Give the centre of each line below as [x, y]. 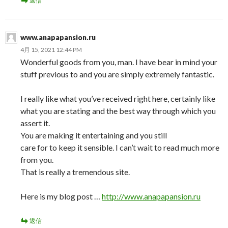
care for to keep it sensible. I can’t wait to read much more [120, 147]
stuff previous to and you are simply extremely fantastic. [117, 74]
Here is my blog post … [61, 196]
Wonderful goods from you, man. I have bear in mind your [119, 62]
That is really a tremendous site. [75, 172]
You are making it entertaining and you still [94, 135]
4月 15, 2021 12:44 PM [51, 50]
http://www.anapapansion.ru [151, 196]
